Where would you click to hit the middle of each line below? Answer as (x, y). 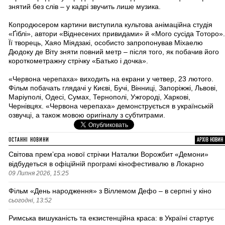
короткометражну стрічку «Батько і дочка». (78, 61)
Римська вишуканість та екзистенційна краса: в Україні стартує (111, 218)
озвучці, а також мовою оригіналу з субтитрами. (87, 115)
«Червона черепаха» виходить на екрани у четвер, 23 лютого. (111, 79)
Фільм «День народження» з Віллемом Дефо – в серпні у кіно (110, 191)
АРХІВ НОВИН (210, 140)
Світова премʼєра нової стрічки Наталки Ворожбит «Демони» (108, 154)
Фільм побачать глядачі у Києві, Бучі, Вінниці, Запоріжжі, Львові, (113, 88)
